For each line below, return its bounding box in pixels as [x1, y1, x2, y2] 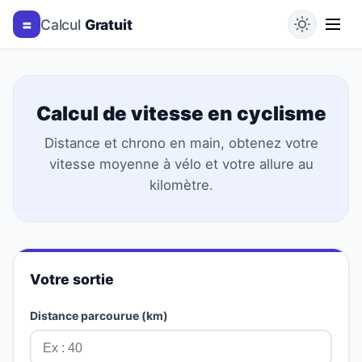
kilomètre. [149, 177, 213, 193]
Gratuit [84, 15, 133, 33]
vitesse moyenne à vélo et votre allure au [48, 156, 314, 172]
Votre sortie [30, 271, 114, 288]
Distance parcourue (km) [30, 309, 168, 322]
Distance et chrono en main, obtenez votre [44, 135, 318, 151]
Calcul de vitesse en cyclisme [36, 102, 326, 125]
